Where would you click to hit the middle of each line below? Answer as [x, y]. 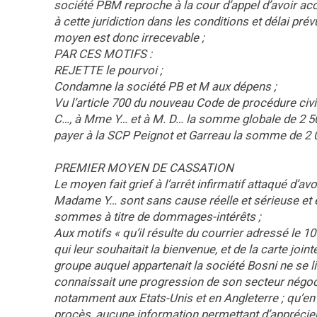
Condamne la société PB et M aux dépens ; [165, 86]
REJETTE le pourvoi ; [108, 70]
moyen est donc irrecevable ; [129, 38]
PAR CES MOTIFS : [103, 54]
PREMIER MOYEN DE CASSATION [144, 168]
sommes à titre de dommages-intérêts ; [157, 217]
